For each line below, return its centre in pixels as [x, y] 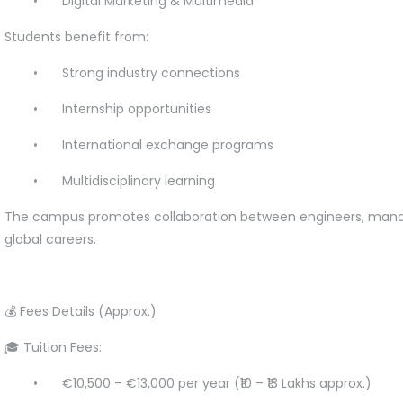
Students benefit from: [76, 36]
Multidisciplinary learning [139, 180]
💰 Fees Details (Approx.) [81, 311]
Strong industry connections [151, 72]
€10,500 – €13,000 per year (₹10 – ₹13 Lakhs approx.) [220, 383]
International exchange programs [168, 144]
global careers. [54, 239]
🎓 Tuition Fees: [53, 347]
